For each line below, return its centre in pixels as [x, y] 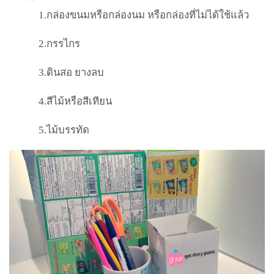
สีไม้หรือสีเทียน [79, 101]
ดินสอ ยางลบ [75, 72]
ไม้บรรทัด [68, 130]
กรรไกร [63, 44]
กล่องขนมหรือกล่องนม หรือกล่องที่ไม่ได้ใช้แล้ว [148, 15]
